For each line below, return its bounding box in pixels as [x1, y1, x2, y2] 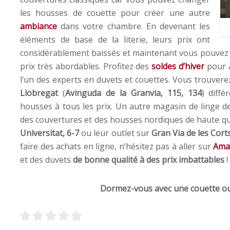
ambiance [20, 20, 57, 32]
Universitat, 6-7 [20, 127, 80, 139]
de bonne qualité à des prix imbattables [73, 154, 224, 165]
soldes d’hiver [151, 60, 205, 72]
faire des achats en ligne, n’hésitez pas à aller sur [20, 140, 214, 152]
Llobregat [20, 87, 63, 99]
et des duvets [20, 154, 73, 165]
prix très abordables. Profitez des [20, 60, 152, 72]
